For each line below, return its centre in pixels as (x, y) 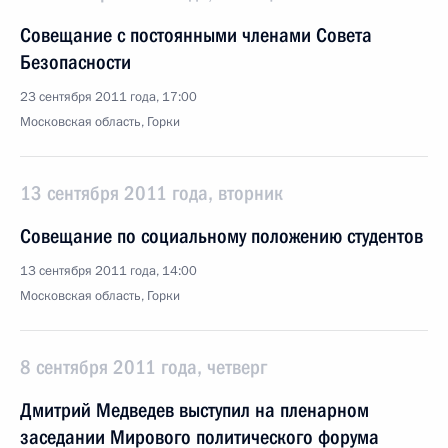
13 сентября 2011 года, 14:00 (108, 271)
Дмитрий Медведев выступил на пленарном (194, 410)
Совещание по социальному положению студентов (221, 236)
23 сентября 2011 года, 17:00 (108, 97)
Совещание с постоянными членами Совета (196, 35)
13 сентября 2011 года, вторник (151, 193)
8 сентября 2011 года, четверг (143, 367)
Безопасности (75, 62)
